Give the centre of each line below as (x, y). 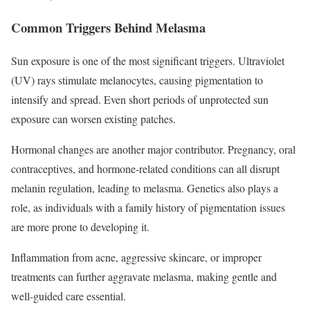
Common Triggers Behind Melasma (108, 27)
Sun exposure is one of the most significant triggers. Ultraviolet (148, 61)
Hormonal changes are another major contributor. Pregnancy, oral (153, 149)
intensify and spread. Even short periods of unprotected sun (140, 100)
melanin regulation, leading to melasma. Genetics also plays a (145, 188)
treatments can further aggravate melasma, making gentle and (144, 277)
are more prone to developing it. (80, 227)
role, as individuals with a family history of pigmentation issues (148, 208)
